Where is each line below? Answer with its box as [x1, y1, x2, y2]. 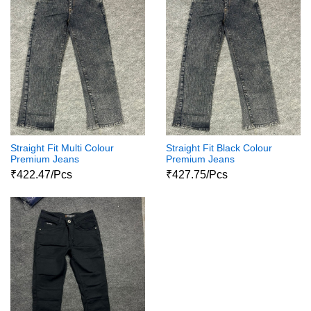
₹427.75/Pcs [166, 168, 228, 180]
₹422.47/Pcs [10, 168, 72, 180]
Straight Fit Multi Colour [10, 142, 114, 154]
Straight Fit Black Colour [166, 142, 272, 154]
